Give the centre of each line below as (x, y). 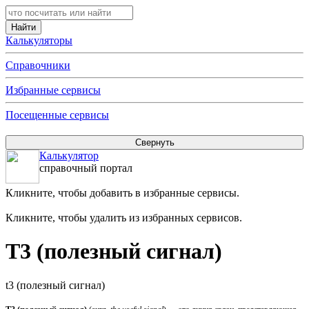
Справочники (38, 65)
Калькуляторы (39, 40)
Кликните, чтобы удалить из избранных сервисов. (124, 218)
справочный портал (86, 168)
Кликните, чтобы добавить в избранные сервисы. (122, 193)
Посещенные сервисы (57, 115)
